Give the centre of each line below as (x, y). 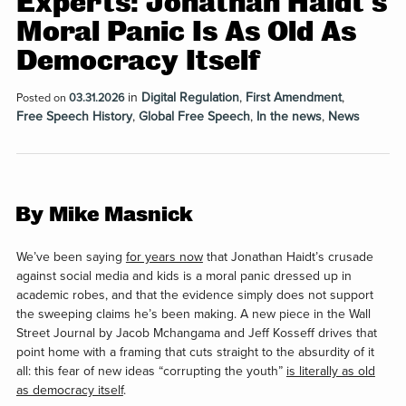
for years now (164, 257)
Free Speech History (74, 117)
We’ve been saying (71, 257)
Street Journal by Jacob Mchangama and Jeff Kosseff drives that (196, 333)
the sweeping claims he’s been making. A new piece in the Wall (193, 314)
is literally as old (330, 372)
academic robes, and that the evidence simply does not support (194, 295)
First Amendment (293, 98)
